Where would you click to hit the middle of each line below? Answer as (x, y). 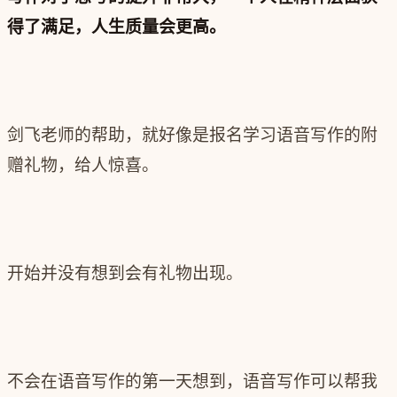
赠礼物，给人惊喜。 (83, 166)
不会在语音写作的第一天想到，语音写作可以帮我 (192, 382)
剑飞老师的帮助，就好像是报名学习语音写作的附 (192, 136)
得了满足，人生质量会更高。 (117, 27)
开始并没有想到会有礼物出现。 (125, 274)
